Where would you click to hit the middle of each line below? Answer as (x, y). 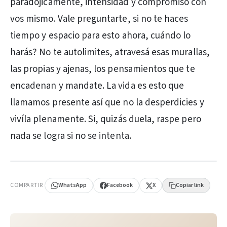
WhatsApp (73, 185)
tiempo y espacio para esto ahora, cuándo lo (101, 36)
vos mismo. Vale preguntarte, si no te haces (99, 19)
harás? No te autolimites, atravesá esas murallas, (110, 52)
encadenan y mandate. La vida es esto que (97, 86)
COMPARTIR (27, 185)
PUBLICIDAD (32, 167)
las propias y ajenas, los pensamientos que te (103, 69)
